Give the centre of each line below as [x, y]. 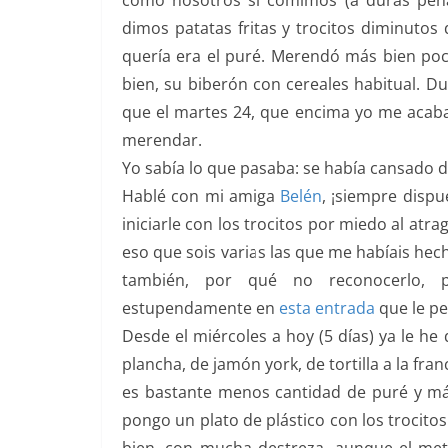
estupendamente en [200, 308]
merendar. [164, 140]
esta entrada [327, 308]
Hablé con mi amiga [201, 196]
